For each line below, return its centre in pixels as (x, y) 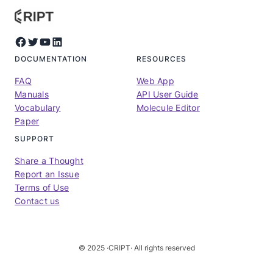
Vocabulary (38, 108)
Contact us (37, 201)
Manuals (32, 94)
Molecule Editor (168, 108)
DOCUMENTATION (51, 59)
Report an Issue (47, 174)
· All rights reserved (162, 248)
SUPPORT (34, 139)
